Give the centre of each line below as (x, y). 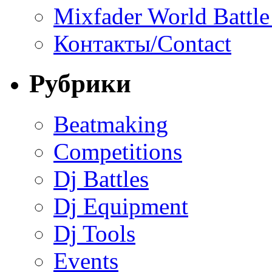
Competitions (118, 152)
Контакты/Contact (142, 43)
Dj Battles (101, 179)
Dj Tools (94, 234)
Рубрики (80, 84)
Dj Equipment (121, 206)
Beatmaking (111, 124)
